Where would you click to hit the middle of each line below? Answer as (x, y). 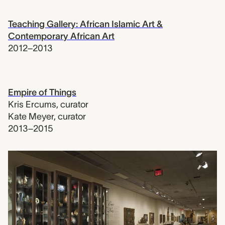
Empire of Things (42, 92)
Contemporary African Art (61, 36)
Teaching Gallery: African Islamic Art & (85, 24)
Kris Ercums (32, 104)
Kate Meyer (31, 117)
